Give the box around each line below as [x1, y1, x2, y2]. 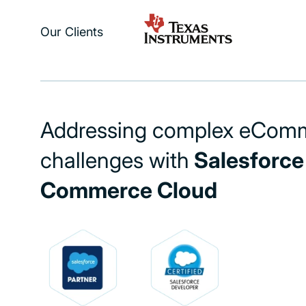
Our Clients [40, 25, 103, 39]
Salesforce [189, 147, 304, 173]
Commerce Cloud [40, 177, 217, 204]
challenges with [40, 147, 189, 173]
